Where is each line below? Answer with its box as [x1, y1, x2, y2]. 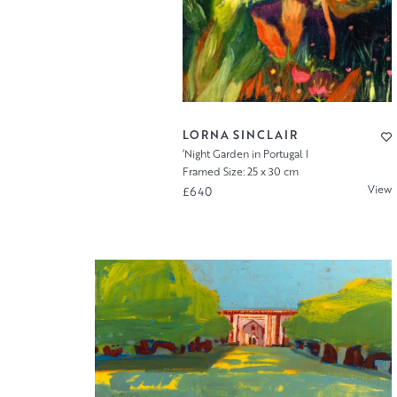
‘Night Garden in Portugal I [183, 145, 309, 161]
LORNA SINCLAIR [183, 126, 299, 143]
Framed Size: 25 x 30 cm [183, 164, 300, 180]
